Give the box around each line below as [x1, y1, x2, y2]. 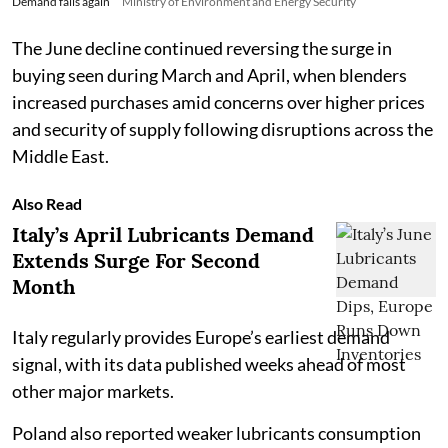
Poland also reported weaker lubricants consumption [12, 422, 421, 445]
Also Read [12, 194, 82, 214]
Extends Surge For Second [12, 248, 260, 274]
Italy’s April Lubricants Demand [12, 222, 314, 248]
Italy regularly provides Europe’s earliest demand [12, 326, 390, 349]
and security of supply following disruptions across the [12, 118, 433, 141]
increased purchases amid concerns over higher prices [12, 91, 425, 114]
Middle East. [12, 145, 109, 168]
